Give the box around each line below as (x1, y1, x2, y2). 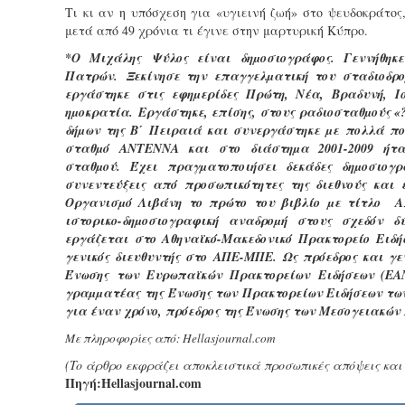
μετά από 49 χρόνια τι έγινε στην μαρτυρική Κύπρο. (65, 22, 368, 39)
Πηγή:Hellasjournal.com (65, 373, 202, 392)
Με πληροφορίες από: (65, 330, 183, 346)
